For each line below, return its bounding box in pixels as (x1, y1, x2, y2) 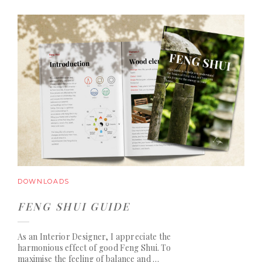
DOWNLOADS (18, 177, 70, 185)
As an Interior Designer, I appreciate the (18, 230, 171, 242)
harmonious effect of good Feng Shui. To (18, 242, 171, 253)
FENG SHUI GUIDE (18, 199, 130, 213)
